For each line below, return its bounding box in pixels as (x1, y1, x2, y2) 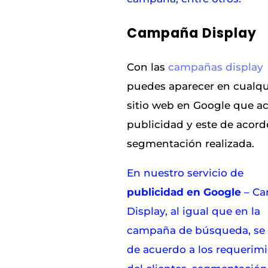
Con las (127, 61, 169, 74)
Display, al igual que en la (127, 205, 261, 218)
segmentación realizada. (127, 138, 255, 150)
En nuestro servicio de (127, 167, 244, 179)
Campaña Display (127, 24, 257, 43)
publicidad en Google (127, 186, 242, 199)
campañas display (168, 61, 264, 74)
